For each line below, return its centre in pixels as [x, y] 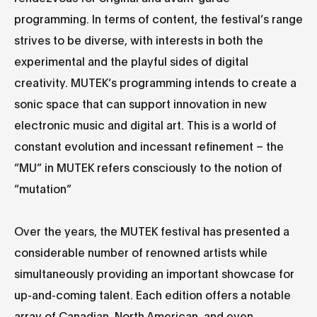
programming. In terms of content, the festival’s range [158, 18]
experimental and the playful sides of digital [131, 60]
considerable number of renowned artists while [141, 252]
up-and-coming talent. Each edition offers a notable [152, 294]
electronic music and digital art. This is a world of [145, 124]
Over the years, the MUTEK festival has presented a [152, 230]
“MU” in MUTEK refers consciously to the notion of [148, 167]
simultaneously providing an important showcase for [154, 273]
